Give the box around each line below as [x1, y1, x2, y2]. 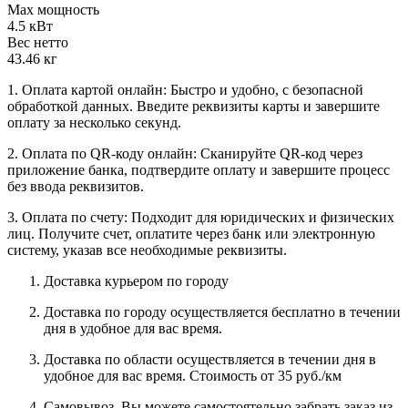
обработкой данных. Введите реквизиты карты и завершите [7, 97, 380, 114]
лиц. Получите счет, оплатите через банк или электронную [7, 225, 375, 241]
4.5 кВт [7, 17, 53, 34]
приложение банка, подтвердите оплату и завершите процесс [7, 161, 390, 178]
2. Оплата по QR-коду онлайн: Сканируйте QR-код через [7, 145, 362, 161]
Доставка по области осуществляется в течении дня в [44, 351, 376, 367]
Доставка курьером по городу [44, 272, 232, 289]
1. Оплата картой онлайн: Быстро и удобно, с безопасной [7, 81, 363, 97]
